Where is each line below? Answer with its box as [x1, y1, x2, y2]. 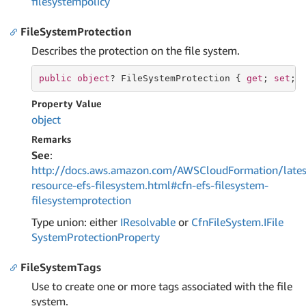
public [38, 72, 72, 83]
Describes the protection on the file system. [31, 44, 240, 57]
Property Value [31, 98, 102, 109]
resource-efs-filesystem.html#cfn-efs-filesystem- [31, 178, 268, 192]
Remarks [31, 133, 71, 145]
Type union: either [31, 215, 120, 229]
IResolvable [120, 215, 176, 229]
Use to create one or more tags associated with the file [31, 279, 292, 293]
